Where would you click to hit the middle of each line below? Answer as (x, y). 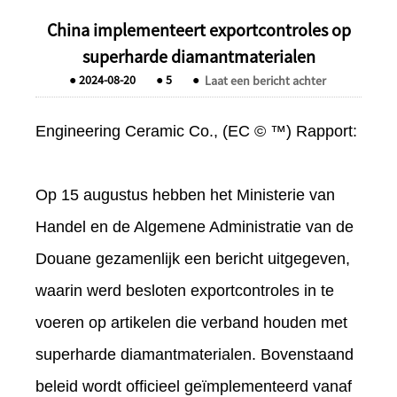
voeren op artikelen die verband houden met (191, 323)
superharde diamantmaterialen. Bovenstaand (195, 355)
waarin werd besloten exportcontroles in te (185, 291)
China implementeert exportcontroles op (198, 30)
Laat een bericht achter (266, 80)
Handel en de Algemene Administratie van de (195, 227)
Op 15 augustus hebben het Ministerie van (185, 195)
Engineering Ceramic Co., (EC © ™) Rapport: (196, 132)
